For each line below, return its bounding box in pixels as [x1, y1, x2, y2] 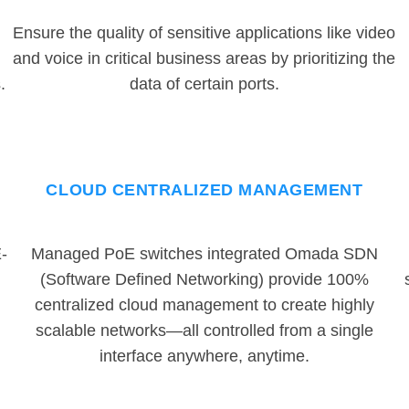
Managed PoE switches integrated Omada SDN [30, 245, 378, 264]
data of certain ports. [129, 75, 279, 94]
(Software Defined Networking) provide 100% [39, 270, 369, 289]
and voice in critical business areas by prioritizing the [13, 49, 396, 68]
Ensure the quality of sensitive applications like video [13, 24, 396, 43]
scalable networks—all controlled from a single [35, 321, 373, 341]
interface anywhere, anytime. [99, 347, 309, 366]
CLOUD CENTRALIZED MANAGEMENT [46, 181, 363, 200]
